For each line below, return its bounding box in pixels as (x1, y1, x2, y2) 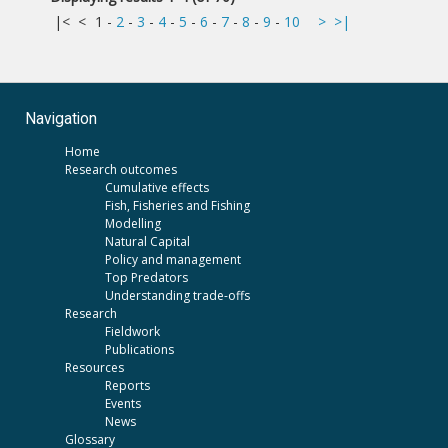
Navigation (25, 110, 97, 129)
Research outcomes (65, 160, 177, 178)
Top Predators (105, 268, 188, 286)
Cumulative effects (105, 178, 209, 196)
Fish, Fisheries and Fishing (105, 196, 250, 214)
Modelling (105, 214, 161, 232)
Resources (65, 358, 124, 376)
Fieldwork (105, 322, 160, 340)
